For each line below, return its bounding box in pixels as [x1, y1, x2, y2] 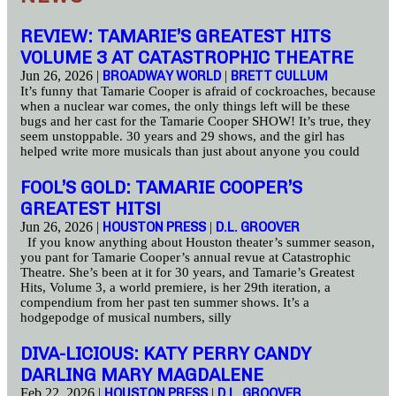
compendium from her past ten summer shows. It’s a [20, 294, 309, 309]
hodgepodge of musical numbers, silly [20, 309, 232, 324]
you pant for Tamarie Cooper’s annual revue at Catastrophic [20, 249, 351, 264]
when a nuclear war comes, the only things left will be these [20, 98, 350, 113]
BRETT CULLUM [231, 67, 328, 84]
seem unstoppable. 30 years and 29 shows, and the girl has [20, 128, 345, 143]
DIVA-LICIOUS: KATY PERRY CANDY [20, 342, 311, 364]
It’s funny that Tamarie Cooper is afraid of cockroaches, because [20, 83, 376, 98]
